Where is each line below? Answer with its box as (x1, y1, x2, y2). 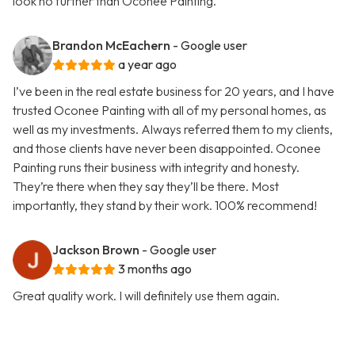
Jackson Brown (52, 242, 139, 258)
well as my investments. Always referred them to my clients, (13, 121, 333, 138)
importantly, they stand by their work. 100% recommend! (13, 197, 317, 214)
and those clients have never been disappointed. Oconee (13, 140, 321, 157)
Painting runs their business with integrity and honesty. (13, 159, 300, 176)
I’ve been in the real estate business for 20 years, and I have (13, 83, 334, 100)
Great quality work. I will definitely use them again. (13, 288, 280, 304)
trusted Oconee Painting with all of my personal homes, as (13, 102, 326, 119)
